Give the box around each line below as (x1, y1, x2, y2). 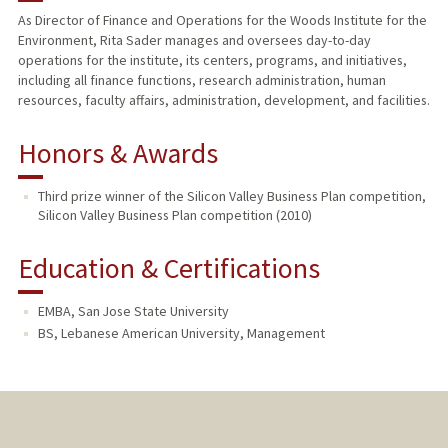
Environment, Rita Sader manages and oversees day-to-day (17, 31, 371, 50)
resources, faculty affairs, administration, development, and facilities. (17, 91, 430, 110)
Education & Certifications (17, 250, 320, 287)
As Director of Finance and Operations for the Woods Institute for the (17, 11, 427, 30)
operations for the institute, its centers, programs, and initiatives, (17, 51, 407, 70)
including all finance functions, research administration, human (17, 71, 386, 90)
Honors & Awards (17, 135, 218, 172)
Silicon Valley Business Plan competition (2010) (37, 206, 312, 225)
